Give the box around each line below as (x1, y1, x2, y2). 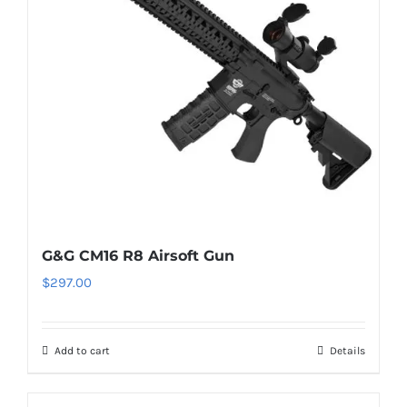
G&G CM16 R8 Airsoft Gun (42, 247, 234, 264)
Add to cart (55, 344, 110, 357)
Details (330, 344, 365, 357)
